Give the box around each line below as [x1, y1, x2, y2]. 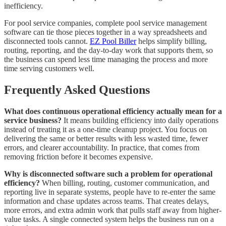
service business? [4, 116, 62, 125]
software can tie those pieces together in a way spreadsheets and [4, 27, 207, 36]
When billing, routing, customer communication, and [40, 178, 209, 187]
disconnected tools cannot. [4, 36, 90, 45]
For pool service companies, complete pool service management [4, 18, 207, 27]
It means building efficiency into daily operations [62, 116, 218, 125]
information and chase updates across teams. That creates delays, [4, 196, 209, 205]
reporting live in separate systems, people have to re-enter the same [4, 187, 215, 196]
